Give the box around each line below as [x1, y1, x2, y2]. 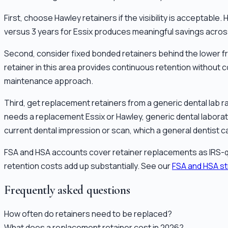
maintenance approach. [4, 75, 93, 87]
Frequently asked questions [4, 183, 130, 198]
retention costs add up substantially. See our [4, 160, 170, 172]
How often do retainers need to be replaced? [4, 208, 172, 219]
